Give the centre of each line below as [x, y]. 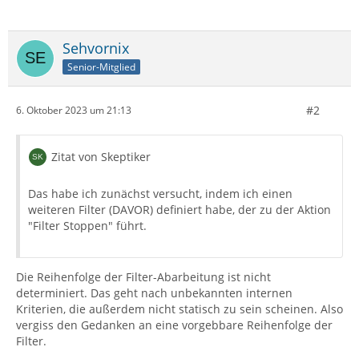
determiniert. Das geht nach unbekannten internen [154, 292]
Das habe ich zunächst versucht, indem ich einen [160, 193]
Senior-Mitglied [101, 67]
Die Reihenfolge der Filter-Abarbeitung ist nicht [143, 276]
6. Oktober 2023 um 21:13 [74, 111]
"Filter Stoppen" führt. [87, 225]
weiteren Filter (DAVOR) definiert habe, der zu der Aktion [179, 209]
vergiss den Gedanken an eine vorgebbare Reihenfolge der [174, 325]
